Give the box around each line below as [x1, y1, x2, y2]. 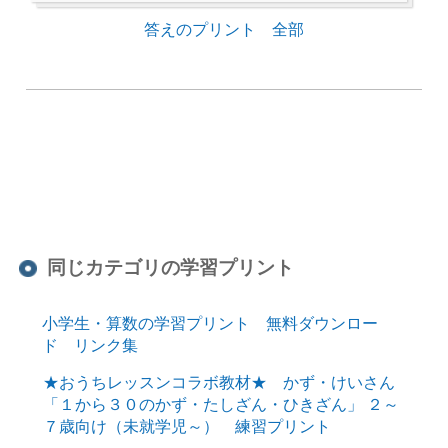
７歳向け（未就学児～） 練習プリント [42, 417, 331, 436]
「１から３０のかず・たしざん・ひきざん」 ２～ [42, 395, 399, 414]
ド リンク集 [41, 336, 138, 355]
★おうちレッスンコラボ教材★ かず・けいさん [42, 373, 395, 392]
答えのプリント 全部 [144, 20, 304, 39]
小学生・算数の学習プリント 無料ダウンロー [41, 314, 378, 333]
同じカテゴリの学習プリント [47, 257, 295, 279]
